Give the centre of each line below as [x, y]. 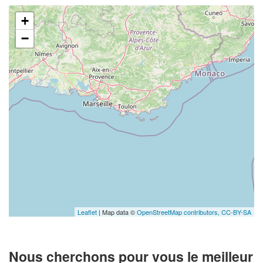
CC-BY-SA [236, 212]
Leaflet [87, 212]
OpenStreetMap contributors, [179, 212]
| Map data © [117, 212]
